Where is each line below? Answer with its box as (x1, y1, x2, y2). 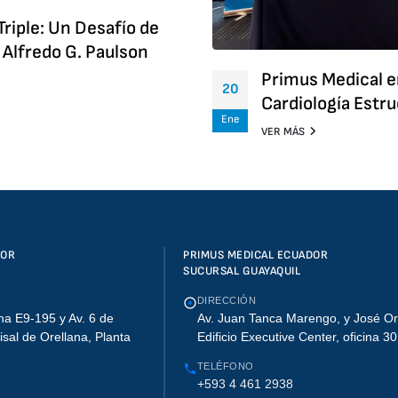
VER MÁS (261, 125, 305, 139)
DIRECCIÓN (197, 295, 256, 306)
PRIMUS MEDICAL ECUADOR (183, 248, 329, 263)
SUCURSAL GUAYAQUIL (183, 264, 301, 279)
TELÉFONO (197, 361, 254, 372)
